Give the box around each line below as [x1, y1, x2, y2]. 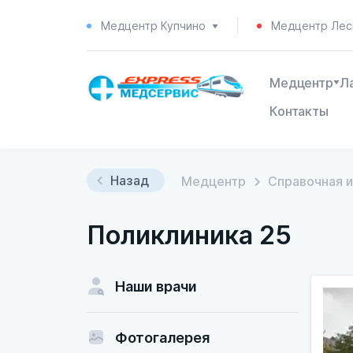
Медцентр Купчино [101, 18, 206, 32]
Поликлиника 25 [87, 220, 292, 251]
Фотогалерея [115, 329, 210, 346]
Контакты [269, 103, 329, 119]
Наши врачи [115, 278, 197, 295]
